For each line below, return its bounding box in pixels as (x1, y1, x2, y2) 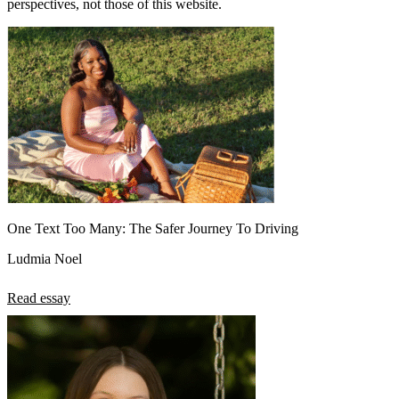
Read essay (7, 289, 70, 305)
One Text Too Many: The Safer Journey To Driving (7, 220, 298, 236)
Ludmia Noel (7, 250, 82, 266)
